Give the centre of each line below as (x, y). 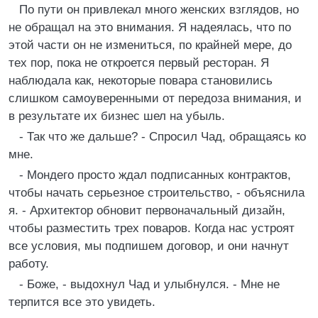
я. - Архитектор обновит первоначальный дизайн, (147, 210)
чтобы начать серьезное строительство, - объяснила (157, 193)
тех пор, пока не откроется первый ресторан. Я (139, 63)
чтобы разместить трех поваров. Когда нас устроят (152, 228)
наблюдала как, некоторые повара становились (141, 81)
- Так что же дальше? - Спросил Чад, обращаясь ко (163, 137)
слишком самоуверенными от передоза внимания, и (155, 98)
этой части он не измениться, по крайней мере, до (150, 45)
